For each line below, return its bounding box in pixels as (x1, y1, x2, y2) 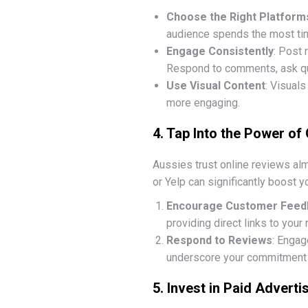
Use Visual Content (166, 79, 265, 92)
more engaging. (166, 96, 240, 109)
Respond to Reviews (166, 234, 272, 247)
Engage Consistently (166, 45, 274, 58)
